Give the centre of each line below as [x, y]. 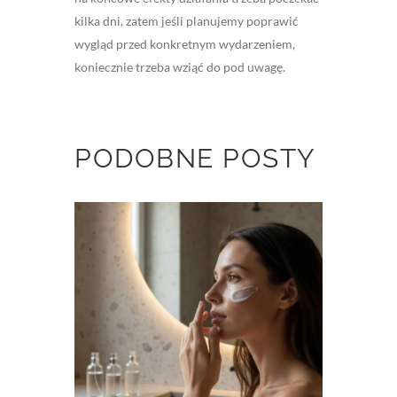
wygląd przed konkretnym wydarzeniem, [185, 44]
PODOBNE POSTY [195, 159]
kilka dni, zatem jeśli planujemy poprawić [187, 21]
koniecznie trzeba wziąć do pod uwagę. [180, 67]
